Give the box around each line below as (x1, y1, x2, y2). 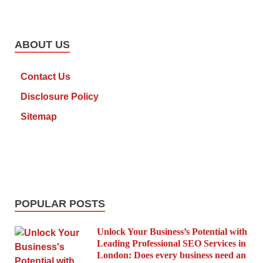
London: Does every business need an (97, 249, 246, 260)
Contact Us (21, 71, 70, 82)
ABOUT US (15, 38, 70, 50)
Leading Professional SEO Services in (97, 238, 246, 248)
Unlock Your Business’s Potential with (97, 226, 247, 237)
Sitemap (21, 111, 57, 122)
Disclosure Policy (21, 91, 99, 102)
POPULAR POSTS (15, 197, 105, 210)
